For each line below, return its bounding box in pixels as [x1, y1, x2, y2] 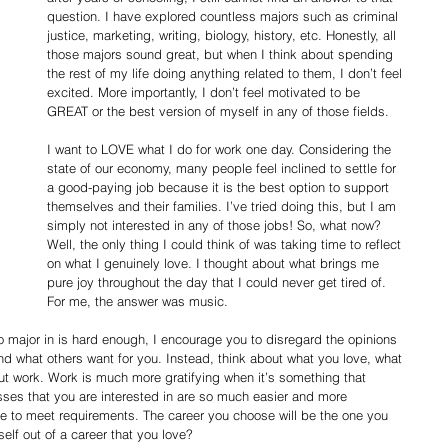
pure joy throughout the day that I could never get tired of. [47, 274, 390, 290]
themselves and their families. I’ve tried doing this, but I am [47, 198, 400, 214]
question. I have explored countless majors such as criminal [47, 8, 402, 24]
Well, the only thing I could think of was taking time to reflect [47, 236, 405, 252]
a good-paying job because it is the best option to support [47, 179, 393, 195]
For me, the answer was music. [47, 293, 228, 309]
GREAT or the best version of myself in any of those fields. [47, 103, 389, 119]
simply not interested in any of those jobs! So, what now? [47, 217, 385, 233]
